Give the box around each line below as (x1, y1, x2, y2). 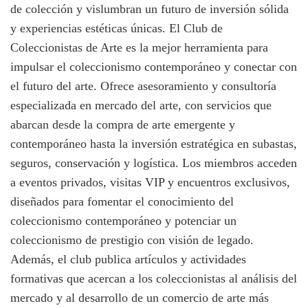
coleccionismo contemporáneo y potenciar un (10, 213, 236, 228)
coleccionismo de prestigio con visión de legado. (10, 232, 254, 247)
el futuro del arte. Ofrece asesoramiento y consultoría (10, 78, 276, 93)
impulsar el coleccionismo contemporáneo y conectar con (10, 59, 297, 74)
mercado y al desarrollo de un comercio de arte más (10, 290, 269, 305)
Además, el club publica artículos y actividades (10, 252, 246, 266)
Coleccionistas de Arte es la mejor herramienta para (10, 40, 268, 54)
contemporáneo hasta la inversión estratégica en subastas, (10, 136, 297, 151)
